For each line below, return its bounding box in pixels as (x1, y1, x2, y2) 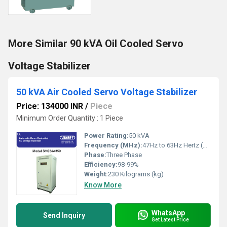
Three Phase (106, 151, 142, 159)
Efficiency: (84, 161, 118, 168)
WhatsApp (152, 208, 185, 217)
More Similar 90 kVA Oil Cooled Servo (8, 37, 183, 50)
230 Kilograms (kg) (108, 170, 164, 178)
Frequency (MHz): (84, 141, 142, 149)
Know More (84, 181, 122, 189)
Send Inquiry (43, 211, 85, 219)
